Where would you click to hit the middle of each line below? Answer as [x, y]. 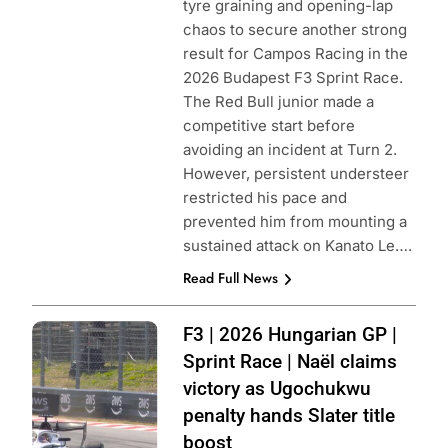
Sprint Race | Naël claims [289, 362]
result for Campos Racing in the [295, 54]
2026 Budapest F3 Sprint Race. [292, 78]
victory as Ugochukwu [276, 389]
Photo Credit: [77, 333]
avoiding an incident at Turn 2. [289, 150]
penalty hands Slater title [288, 416]
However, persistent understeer [295, 174]
